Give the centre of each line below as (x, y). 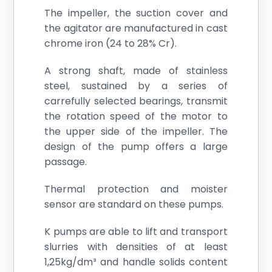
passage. (66, 162)
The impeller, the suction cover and (136, 13)
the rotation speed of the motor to (136, 117)
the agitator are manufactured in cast (136, 29)
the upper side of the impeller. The (136, 132)
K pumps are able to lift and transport (136, 232)
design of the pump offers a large (136, 147)
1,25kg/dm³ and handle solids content (136, 262)
